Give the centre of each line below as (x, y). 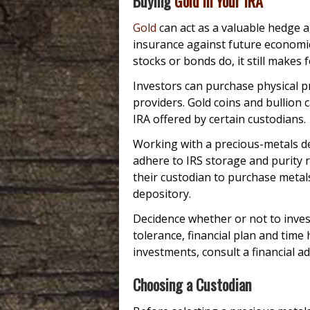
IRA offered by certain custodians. (219, 119)
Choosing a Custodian (192, 284)
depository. (162, 194)
